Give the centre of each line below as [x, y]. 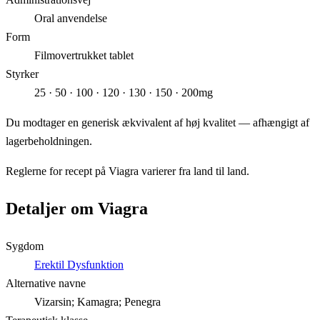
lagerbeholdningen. [49, 141]
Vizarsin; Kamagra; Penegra [97, 301]
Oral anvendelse [71, 18]
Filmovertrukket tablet [84, 55]
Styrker [22, 74]
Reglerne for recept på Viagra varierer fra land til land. [127, 171]
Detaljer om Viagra [77, 208]
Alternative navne [46, 283]
